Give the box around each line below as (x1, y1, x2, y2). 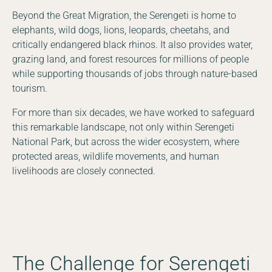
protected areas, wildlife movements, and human (12, 150, 219, 162)
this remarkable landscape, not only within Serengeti (12, 121, 234, 133)
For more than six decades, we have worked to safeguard (12, 106, 254, 118)
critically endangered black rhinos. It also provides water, (12, 38, 253, 50)
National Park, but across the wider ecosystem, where (12, 135, 239, 148)
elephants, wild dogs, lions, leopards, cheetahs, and (12, 24, 229, 36)
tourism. (12, 82, 47, 94)
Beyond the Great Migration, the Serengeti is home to (12, 9, 236, 21)
